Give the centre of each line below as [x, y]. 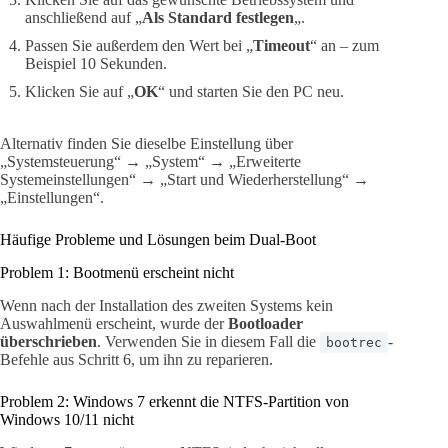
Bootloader [265, 323]
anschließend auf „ [83, 18]
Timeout [281, 46]
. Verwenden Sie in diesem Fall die [208, 341]
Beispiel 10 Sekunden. [96, 64]
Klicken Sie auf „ [79, 92]
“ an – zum [344, 46]
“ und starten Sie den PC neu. [251, 92]
